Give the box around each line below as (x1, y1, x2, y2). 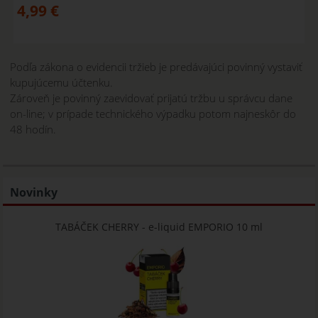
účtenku (72, 75, 111, 90)
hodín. (26, 122, 57, 137)
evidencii (86, 60, 127, 75)
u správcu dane (219, 91, 293, 106)
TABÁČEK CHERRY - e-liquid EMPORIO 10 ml (55, 220, 263, 234)
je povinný (53, 91, 102, 106)
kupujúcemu (10, 75, 70, 90)
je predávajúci (159, 60, 225, 75)
